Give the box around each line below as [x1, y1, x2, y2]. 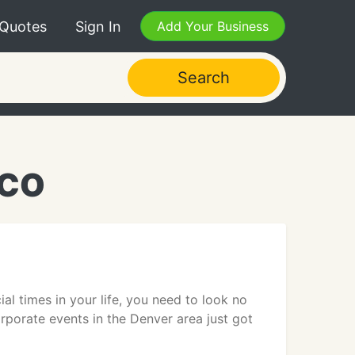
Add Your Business [157, 18, 269, 34]
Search [177, 68, 230, 87]
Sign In [75, 17, 121, 35]
